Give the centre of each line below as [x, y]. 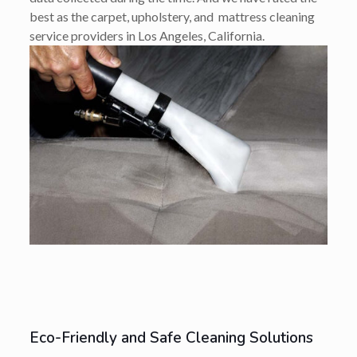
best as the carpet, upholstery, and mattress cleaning [172, 17]
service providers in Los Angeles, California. [147, 36]
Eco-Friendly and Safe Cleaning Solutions [171, 337]
